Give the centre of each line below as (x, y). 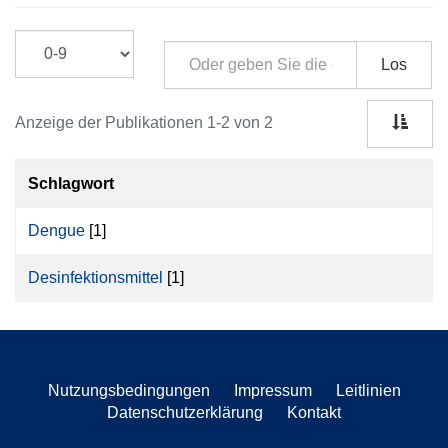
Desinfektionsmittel (95, 277)
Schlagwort (71, 183)
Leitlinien (368, 390)
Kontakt (314, 412)
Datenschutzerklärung (185, 412)
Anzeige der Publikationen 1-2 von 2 (144, 122)
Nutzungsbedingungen (128, 390)
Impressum (272, 390)
